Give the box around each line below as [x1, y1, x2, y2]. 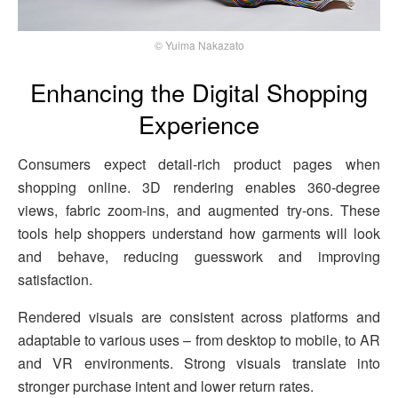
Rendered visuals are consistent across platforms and [18, 306, 380, 327]
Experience [139, 107, 259, 142]
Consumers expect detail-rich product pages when [18, 153, 380, 174]
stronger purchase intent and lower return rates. [18, 375, 314, 396]
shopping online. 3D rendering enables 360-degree [18, 176, 380, 197]
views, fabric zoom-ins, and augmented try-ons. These [18, 199, 380, 220]
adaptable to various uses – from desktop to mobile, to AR [18, 329, 380, 350]
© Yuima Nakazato [154, 36, 244, 52]
